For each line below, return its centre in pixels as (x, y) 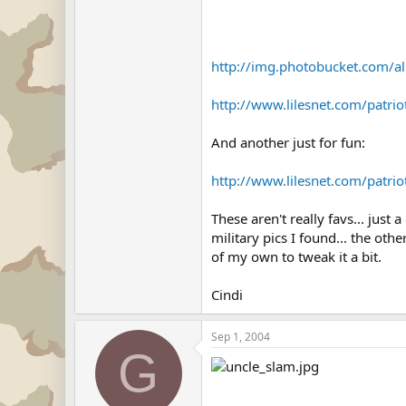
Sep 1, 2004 (241, 337)
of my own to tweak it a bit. (296, 256)
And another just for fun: (288, 142)
